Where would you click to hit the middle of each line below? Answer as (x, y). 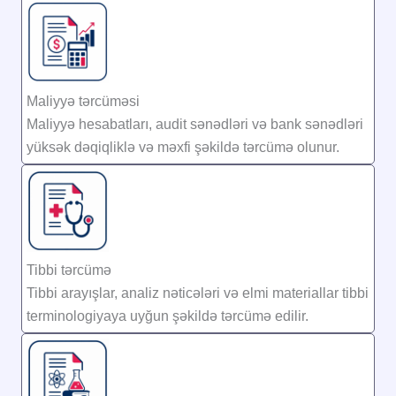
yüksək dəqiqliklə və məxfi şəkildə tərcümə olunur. (183, 148)
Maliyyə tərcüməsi (83, 102)
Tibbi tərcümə (69, 270)
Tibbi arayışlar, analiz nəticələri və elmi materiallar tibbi (198, 293)
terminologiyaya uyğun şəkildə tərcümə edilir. (168, 316)
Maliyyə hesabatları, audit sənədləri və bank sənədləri (195, 125)
